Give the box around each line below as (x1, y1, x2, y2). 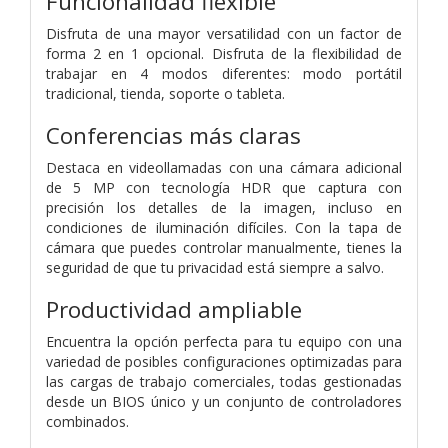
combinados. (46, 411, 129, 431)
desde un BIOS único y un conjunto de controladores (46, 391, 402, 411)
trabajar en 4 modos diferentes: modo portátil (46, 63, 402, 83)
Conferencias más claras (46, 119, 301, 151)
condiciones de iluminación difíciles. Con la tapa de (46, 217, 402, 237)
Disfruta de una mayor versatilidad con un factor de (46, 23, 402, 43)
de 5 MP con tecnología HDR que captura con (46, 177, 402, 197)
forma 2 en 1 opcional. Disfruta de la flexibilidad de (46, 43, 402, 63)
